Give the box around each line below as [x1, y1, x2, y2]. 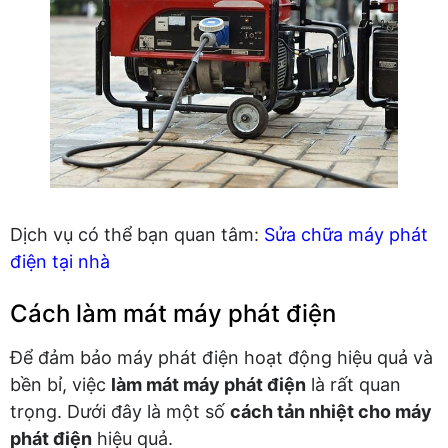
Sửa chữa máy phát [264, 223, 428, 245]
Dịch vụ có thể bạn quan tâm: [10, 223, 264, 245]
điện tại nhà [10, 250, 110, 272]
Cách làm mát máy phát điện [10, 298, 336, 328]
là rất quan [306, 373, 401, 395]
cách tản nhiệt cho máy [230, 400, 432, 422]
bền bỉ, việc [10, 373, 111, 395]
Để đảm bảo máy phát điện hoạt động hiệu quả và [10, 346, 433, 368]
